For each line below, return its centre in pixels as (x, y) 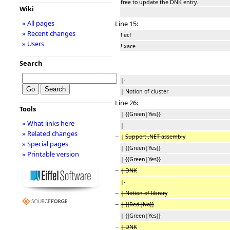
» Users (33, 44)
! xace (128, 46)
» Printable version (50, 154)
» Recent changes (49, 33)
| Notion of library (144, 193)
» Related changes (50, 133)
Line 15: (127, 23)
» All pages (38, 23)
